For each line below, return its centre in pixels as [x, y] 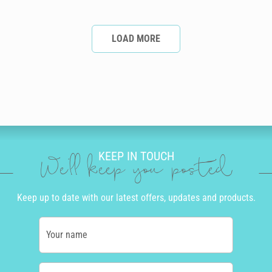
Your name [67, 235]
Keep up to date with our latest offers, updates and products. [136, 198]
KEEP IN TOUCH [136, 156]
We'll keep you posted [136, 171]
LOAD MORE [136, 38]
